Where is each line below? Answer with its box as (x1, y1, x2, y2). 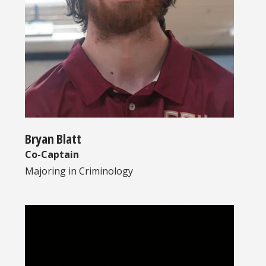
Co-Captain (25, 148, 79, 161)
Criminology (79, 164, 133, 178)
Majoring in (25, 164, 79, 178)
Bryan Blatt (25, 129, 81, 148)
